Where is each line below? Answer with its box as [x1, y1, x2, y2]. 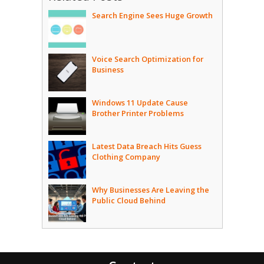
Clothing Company [91, 151, 160, 162]
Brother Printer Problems [91, 108, 184, 118]
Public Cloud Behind [91, 195, 166, 206]
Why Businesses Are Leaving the [91, 184, 209, 195]
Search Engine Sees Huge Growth [91, 10, 213, 21]
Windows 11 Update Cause [91, 97, 188, 108]
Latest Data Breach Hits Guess [91, 141, 202, 151]
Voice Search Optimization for [91, 54, 203, 64]
